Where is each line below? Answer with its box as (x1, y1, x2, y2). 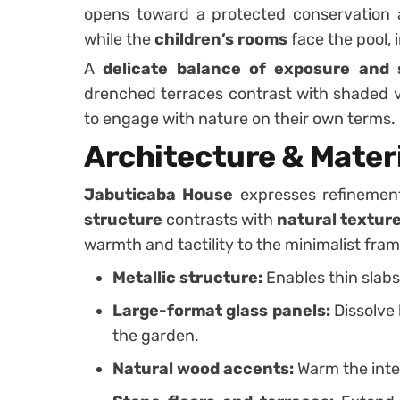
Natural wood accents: (112, 358, 294, 379)
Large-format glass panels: (112, 300, 330, 321)
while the (84, 29, 154, 49)
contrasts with (162, 209, 277, 229)
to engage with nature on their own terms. (84, 108, 396, 129)
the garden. (112, 325, 199, 346)
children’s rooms (154, 29, 287, 49)
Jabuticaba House (84, 184, 234, 204)
